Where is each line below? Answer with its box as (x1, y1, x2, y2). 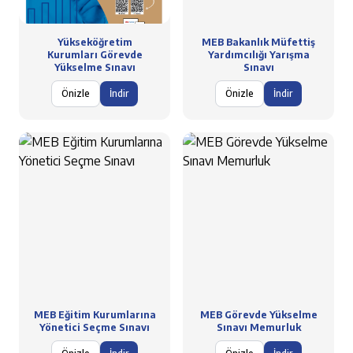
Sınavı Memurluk (216, 321, 301, 333)
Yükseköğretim (57, 36, 132, 48)
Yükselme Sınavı (54, 61, 136, 73)
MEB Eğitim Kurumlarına (33, 309, 156, 321)
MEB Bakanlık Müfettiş (202, 36, 315, 48)
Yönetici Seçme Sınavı (39, 321, 150, 333)
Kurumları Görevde (46, 49, 143, 61)
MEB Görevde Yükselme (199, 309, 318, 321)
